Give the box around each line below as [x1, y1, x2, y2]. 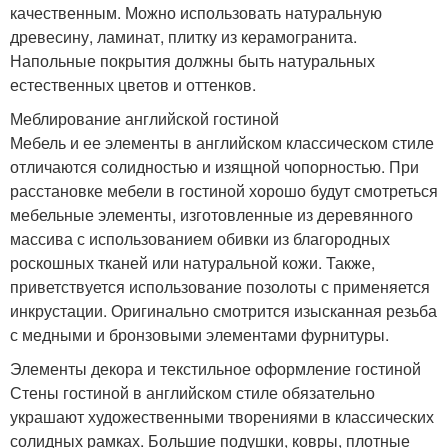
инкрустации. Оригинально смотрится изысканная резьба [10, 299, 437, 323]
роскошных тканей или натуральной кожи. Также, [10, 251, 375, 275]
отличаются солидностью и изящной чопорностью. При [10, 155, 419, 179]
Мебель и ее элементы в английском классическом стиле [10, 131, 434, 155]
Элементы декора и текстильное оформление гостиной [10, 357, 421, 381]
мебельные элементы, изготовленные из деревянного [10, 203, 413, 227]
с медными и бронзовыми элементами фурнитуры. [10, 323, 389, 347]
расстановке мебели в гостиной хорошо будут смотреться [10, 179, 438, 203]
